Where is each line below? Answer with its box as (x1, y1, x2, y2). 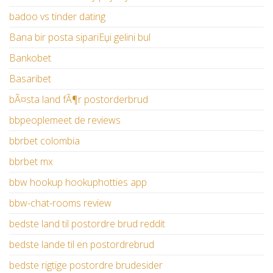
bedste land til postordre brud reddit (9, 217, 165, 231)
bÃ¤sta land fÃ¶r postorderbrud (9, 93, 148, 107)
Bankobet (9, 51, 51, 65)
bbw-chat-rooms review (9, 196, 112, 210)
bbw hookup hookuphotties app (9, 175, 147, 190)
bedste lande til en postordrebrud (9, 238, 154, 252)
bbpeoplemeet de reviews (9, 113, 121, 127)
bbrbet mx (9, 155, 53, 169)
